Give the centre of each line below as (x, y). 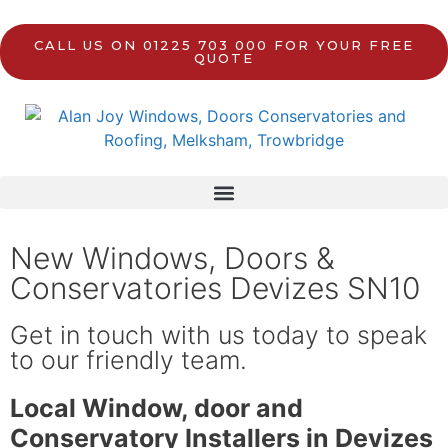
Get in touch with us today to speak (218, 335)
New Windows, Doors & (172, 258)
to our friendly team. (128, 360)
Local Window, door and (156, 408)
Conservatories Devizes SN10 (215, 288)
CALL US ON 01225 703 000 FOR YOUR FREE (224, 45)
